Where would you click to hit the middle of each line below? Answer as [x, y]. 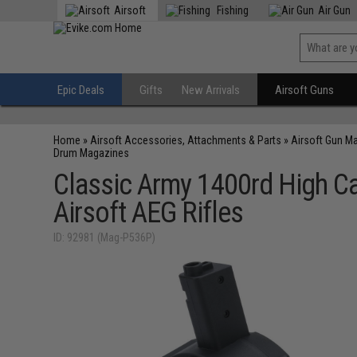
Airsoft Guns [305, 90]
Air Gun [335, 10]
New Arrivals [211, 90]
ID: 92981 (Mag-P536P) [105, 237]
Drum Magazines [92, 153]
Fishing [232, 10]
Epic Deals [81, 90]
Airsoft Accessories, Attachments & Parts [186, 140]
